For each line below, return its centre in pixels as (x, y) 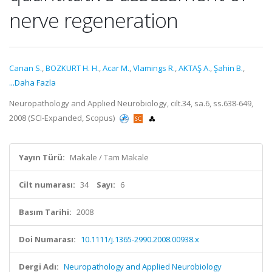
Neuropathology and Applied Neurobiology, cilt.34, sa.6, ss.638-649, (131, 103)
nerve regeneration (93, 20)
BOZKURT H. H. (72, 68)
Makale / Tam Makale (109, 157)
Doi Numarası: (47, 239)
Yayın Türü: (42, 157)
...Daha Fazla (32, 83)
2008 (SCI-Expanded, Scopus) (63, 118)
